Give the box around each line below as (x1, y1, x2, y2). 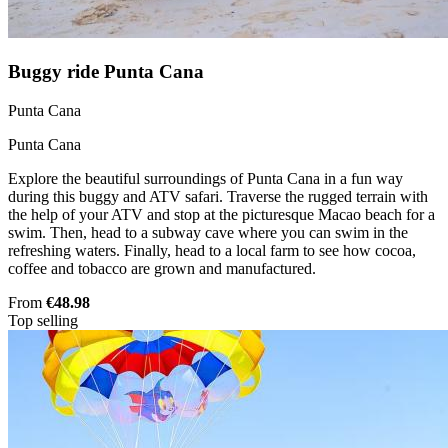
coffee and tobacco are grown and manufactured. (8, 259, 316, 277)
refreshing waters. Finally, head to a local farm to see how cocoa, (8, 241, 416, 259)
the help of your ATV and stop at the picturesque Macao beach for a (8, 205, 435, 223)
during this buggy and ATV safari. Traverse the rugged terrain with (8, 187, 428, 205)
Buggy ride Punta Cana (8, 61, 204, 83)
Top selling (8, 311, 78, 329)
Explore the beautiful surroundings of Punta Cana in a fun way (8, 169, 403, 187)
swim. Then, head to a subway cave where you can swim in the (8, 223, 408, 241)
